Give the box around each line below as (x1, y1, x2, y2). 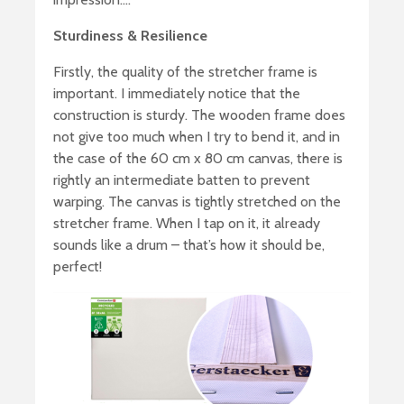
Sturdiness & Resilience (53, 26, 207, 44)
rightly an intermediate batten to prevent (53, 170, 310, 188)
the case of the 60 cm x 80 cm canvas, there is (53, 149, 343, 167)
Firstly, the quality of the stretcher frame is (53, 62, 317, 80)
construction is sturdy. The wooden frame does (53, 106, 345, 124)
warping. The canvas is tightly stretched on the (53, 192, 341, 210)
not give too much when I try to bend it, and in (53, 127, 340, 145)
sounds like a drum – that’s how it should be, (53, 235, 325, 253)
